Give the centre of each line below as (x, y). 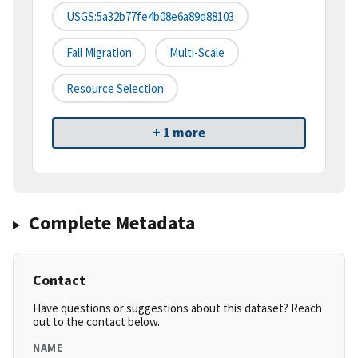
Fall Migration (99, 53)
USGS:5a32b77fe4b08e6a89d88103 (150, 17)
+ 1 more (179, 133)
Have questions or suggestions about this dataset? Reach (177, 308)
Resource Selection (115, 89)
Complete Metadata (111, 223)
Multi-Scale (197, 53)
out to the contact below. (96, 322)
